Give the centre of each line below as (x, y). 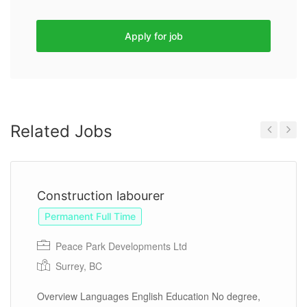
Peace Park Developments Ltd (120, 246)
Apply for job (153, 36)
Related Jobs (61, 132)
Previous (274, 148)
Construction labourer (101, 196)
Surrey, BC (79, 266)
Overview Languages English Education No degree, (149, 296)
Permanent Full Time (90, 217)
